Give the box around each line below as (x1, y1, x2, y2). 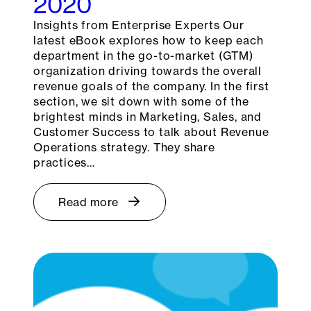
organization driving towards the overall (33, 64, 262, 78)
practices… (33, 155, 96, 170)
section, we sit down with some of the (33, 94, 249, 109)
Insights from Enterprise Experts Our (33, 18, 244, 33)
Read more (58, 195, 119, 210)
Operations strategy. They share (33, 140, 215, 155)
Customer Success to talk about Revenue (33, 125, 269, 140)
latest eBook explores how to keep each (33, 33, 264, 48)
